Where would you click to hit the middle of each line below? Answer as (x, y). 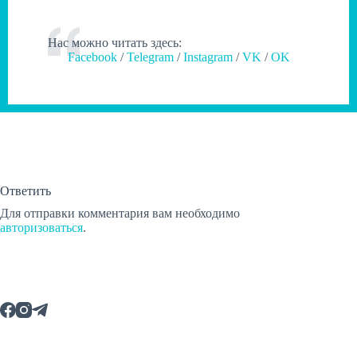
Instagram (208, 57)
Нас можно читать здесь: (115, 43)
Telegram (150, 57)
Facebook (92, 57)
